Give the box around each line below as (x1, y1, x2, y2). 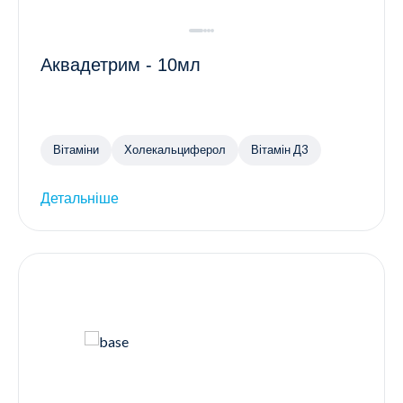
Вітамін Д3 (251, 142, 309, 157)
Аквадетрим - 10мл (40, 54, 201, 75)
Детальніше (40, 188, 119, 206)
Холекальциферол (124, 142, 226, 157)
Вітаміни (53, 142, 99, 157)
